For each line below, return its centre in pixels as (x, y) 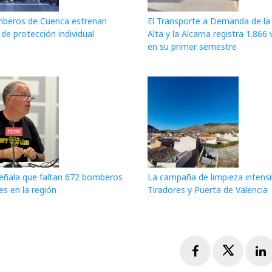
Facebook (225, 251)
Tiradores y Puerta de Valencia (207, 189)
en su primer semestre (192, 47)
